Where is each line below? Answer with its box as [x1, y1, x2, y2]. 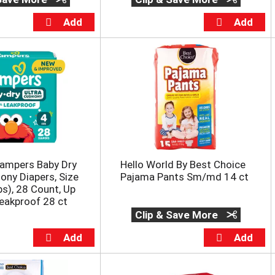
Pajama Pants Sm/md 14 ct [120, 171, 249, 184]
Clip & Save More [134, 209, 220, 222]
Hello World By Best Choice [120, 158, 246, 171]
